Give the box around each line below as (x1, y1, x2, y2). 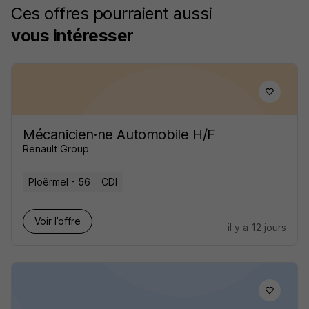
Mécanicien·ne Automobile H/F (23, 126, 215, 143)
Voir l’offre (34, 215, 81, 227)
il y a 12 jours (228, 221, 286, 233)
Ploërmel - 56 (28, 176, 90, 188)
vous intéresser (11, 26, 134, 46)
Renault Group (23, 143, 89, 154)
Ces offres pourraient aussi (11, 3, 212, 23)
